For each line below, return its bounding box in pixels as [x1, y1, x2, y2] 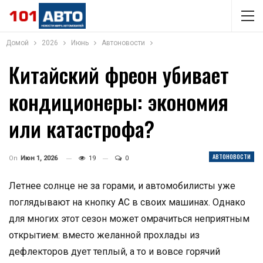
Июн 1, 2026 [21, 154, 58, 162]
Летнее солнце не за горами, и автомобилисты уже [9, 180, 235, 191]
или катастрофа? [9, 113, 154, 144]
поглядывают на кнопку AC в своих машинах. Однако [9, 197, 245, 208]
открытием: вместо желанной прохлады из [9, 230, 200, 241]
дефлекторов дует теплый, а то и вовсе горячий [9, 246, 220, 257]
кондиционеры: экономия [9, 86, 228, 117]
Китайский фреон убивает [9, 59, 229, 90]
